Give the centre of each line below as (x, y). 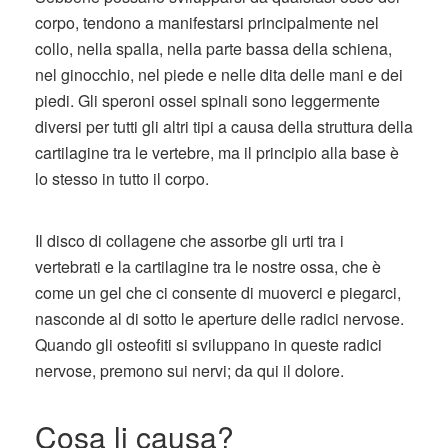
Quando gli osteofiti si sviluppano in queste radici (208, 344)
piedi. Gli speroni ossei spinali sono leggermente (207, 100)
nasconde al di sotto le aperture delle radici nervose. (219, 318)
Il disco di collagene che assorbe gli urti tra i (189, 240)
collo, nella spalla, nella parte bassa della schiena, (213, 48)
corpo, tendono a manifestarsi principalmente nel (207, 22)
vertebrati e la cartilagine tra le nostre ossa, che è (208, 266)
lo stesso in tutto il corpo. (122, 178)
